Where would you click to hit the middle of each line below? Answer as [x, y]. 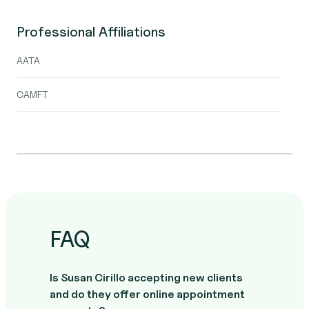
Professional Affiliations [91, 32]
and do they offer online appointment [147, 294]
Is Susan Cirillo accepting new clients [146, 278]
